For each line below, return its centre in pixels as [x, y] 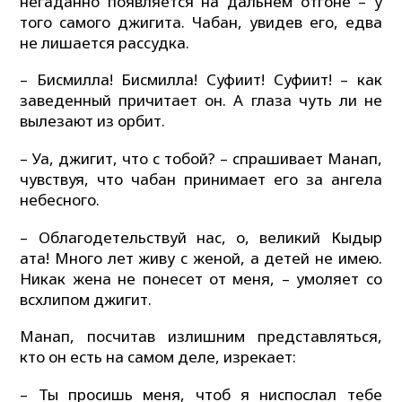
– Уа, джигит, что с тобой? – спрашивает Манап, [201, 159]
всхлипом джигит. [86, 299]
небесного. [60, 200]
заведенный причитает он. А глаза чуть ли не [201, 100]
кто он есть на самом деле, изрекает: [158, 357]
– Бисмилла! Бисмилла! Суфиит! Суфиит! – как [201, 80]
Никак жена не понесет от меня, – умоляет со [201, 278]
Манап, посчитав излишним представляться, [201, 336]
